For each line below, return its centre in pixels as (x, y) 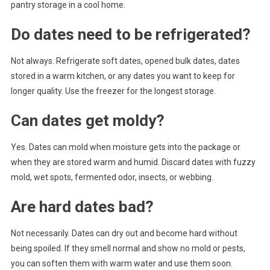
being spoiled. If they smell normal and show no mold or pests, (128, 249)
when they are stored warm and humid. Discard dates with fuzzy (133, 162)
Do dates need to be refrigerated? (130, 35)
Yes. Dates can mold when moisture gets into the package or (125, 147)
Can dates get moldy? (87, 121)
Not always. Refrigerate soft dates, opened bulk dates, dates (125, 61)
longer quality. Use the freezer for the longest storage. (113, 91)
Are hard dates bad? (82, 207)
